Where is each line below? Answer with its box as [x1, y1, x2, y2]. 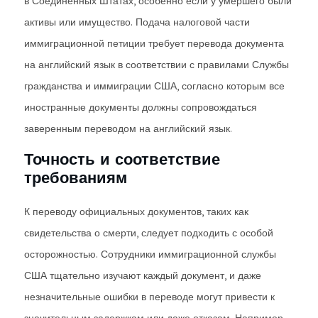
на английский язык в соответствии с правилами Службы [24, 58, 289, 71]
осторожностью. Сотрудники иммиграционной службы [24, 248, 276, 261]
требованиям [24, 168, 127, 187]
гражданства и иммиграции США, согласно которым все [24, 79, 285, 92]
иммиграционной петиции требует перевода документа [24, 37, 284, 50]
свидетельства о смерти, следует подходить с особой [24, 226, 273, 239]
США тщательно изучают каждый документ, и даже [24, 269, 261, 282]
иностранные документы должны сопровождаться [24, 101, 257, 114]
